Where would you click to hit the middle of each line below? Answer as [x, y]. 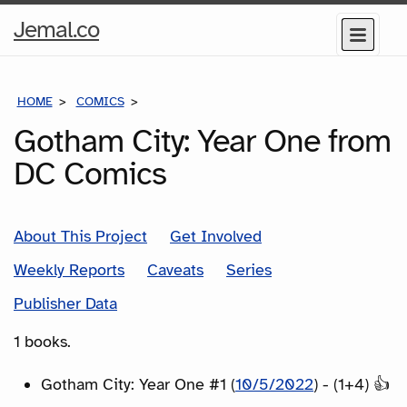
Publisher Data [65, 303]
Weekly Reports [69, 269]
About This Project [80, 236]
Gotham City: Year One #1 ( [138, 384]
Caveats [175, 269]
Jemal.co [56, 30]
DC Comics [90, 173]
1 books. [42, 341]
